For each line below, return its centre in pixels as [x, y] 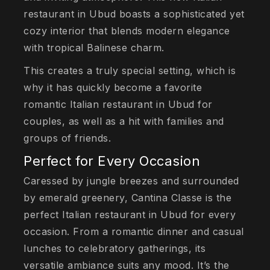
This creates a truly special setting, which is [130, 71]
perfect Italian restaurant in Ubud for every [130, 215]
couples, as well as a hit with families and [124, 121]
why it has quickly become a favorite [113, 88]
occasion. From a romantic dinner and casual [134, 232]
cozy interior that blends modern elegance [127, 31]
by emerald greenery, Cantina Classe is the [128, 198]
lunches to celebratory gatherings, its [115, 249]
